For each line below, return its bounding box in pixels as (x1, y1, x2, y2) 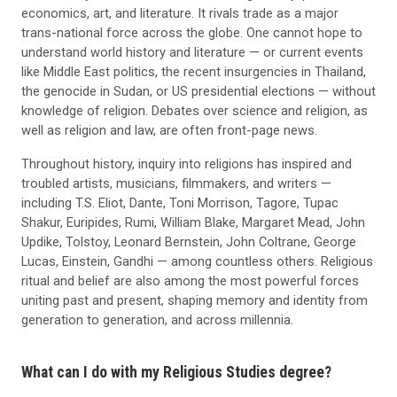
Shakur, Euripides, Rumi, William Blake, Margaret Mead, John (21, 214, 365, 231)
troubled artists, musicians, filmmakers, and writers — (21, 175, 331, 192)
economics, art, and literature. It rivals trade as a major (21, 5, 339, 22)
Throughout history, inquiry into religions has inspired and (21, 156, 352, 173)
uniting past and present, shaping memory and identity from (21, 292, 368, 309)
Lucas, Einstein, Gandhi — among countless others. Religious (21, 253, 373, 270)
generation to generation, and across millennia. (21, 312, 293, 329)
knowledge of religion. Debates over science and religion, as (21, 103, 368, 120)
